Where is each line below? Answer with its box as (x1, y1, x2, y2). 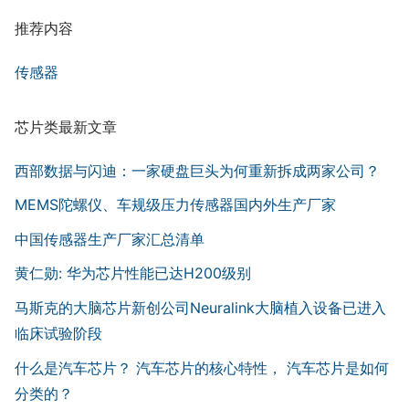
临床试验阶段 (15, 324, 102, 342)
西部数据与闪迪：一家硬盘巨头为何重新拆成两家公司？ (15, 161, 380, 180)
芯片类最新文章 (15, 117, 117, 136)
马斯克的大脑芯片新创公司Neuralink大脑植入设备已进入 (15, 299, 386, 317)
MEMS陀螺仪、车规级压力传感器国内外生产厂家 (15, 195, 336, 215)
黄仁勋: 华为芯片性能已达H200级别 (15, 264, 251, 283)
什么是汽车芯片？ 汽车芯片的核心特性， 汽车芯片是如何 (15, 358, 389, 377)
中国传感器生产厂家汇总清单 (15, 229, 204, 248)
